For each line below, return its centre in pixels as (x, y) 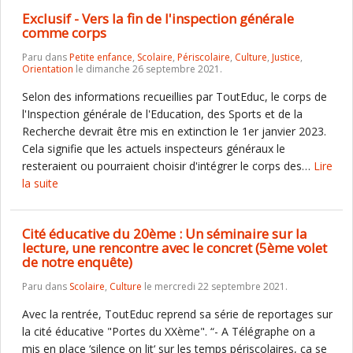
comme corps (64, 33)
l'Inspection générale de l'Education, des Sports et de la (162, 114)
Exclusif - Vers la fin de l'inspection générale (158, 19)
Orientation (48, 69)
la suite (40, 183)
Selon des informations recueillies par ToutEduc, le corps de (175, 97)
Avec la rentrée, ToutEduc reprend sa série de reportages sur (177, 314)
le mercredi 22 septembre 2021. (215, 286)
